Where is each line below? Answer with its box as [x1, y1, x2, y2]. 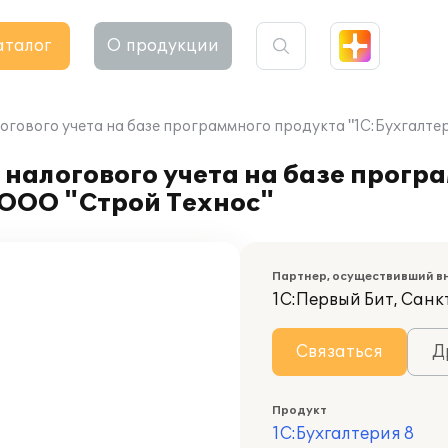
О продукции [107, 36, 219, 56]
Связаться [296, 342, 383, 362]
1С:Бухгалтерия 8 [272, 424, 414, 444]
